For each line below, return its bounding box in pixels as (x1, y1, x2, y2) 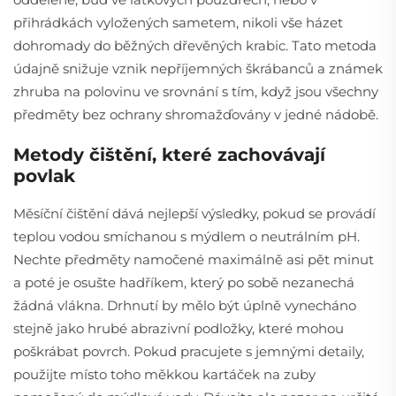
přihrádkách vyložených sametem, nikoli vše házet (13, 13, 343, 31)
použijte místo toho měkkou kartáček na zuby (13, 365, 316, 383)
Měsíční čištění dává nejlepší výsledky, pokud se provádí (13, 204, 376, 222)
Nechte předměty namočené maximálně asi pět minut (13, 250, 374, 268)
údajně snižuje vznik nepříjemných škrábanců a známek (13, 59, 383, 77)
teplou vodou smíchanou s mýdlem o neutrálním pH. (13, 227, 360, 245)
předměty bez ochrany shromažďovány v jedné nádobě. (13, 105, 378, 123)
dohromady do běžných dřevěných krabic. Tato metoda (13, 36, 377, 54)
